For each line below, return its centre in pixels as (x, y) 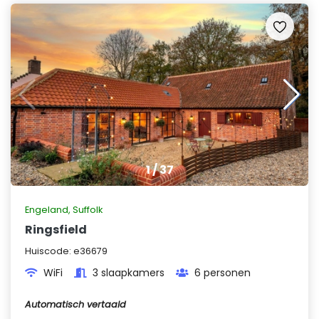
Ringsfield (56, 230)
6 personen (223, 273)
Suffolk (88, 210)
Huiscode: (49, 251)
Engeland (47, 210)
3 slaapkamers (129, 273)
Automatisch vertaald (75, 304)
